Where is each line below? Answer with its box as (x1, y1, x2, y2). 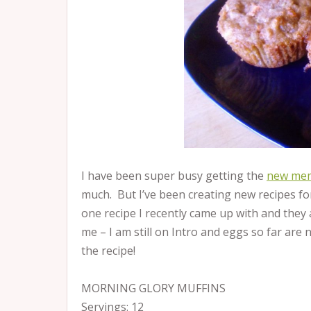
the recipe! (81, 243, 135, 258)
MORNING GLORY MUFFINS (81, 280, 226, 296)
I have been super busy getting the (81, 168, 267, 183)
